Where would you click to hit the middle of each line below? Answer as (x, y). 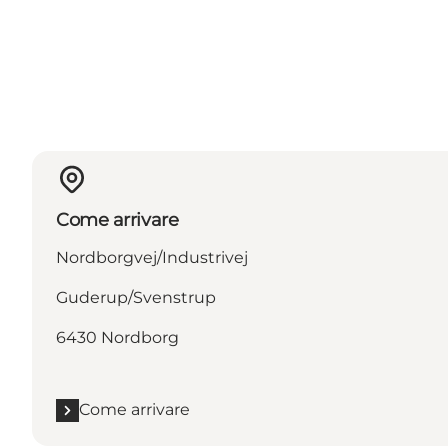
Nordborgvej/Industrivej (152, 258)
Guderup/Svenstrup (136, 298)
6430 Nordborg (117, 338)
